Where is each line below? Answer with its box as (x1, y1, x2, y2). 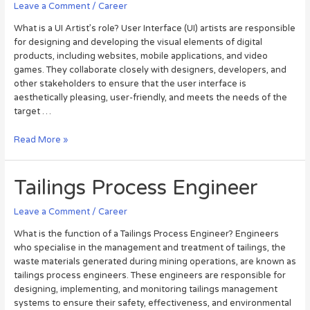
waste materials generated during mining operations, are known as (13, 255, 296, 267)
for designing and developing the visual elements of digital (13, 37, 262, 48)
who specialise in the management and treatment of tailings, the (13, 241, 286, 253)
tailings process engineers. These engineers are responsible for (13, 269, 286, 281)
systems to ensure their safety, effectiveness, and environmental (13, 297, 291, 309)
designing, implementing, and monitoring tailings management (13, 283, 277, 295)
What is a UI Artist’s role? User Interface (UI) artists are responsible (13, 23, 295, 35)
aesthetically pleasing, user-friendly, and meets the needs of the (13, 92, 287, 104)
